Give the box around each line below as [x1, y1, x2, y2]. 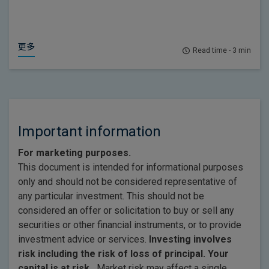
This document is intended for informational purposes [18, 162, 243, 173]
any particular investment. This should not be [18, 190, 204, 202]
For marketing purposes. [18, 147, 131, 159]
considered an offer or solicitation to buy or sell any [18, 205, 234, 216]
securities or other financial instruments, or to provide [18, 219, 241, 231]
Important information [18, 123, 161, 140]
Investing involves [149, 234, 232, 245]
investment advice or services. [18, 234, 149, 245]
